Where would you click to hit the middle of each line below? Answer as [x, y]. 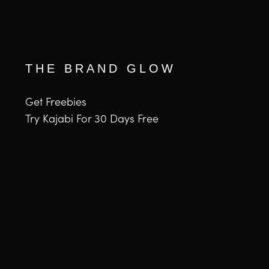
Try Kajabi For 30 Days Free [92, 119]
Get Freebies [56, 102]
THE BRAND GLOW [101, 68]
